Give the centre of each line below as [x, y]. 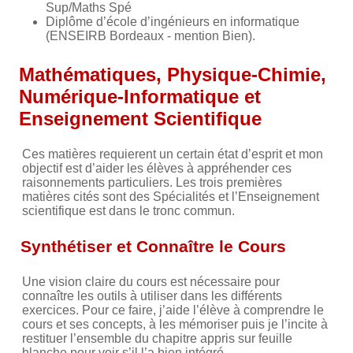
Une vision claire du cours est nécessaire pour [151, 281]
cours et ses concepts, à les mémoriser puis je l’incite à [175, 324]
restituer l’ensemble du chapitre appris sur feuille [157, 338]
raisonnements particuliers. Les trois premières [152, 182]
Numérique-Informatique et [140, 96]
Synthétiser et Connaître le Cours [153, 246]
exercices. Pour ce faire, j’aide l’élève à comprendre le [173, 310]
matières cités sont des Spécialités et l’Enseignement [171, 196]
